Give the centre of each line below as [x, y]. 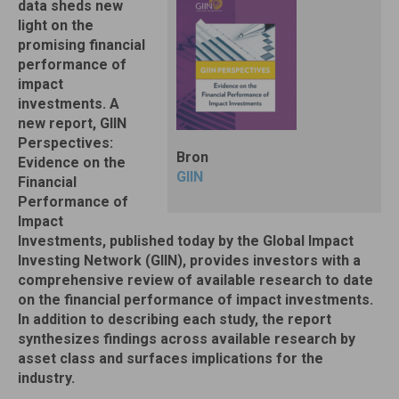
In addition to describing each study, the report [175, 319]
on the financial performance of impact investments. [195, 300]
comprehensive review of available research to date [195, 280]
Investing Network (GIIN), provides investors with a [189, 261]
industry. [46, 378]
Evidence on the [72, 163]
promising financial [81, 45]
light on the [56, 25]
